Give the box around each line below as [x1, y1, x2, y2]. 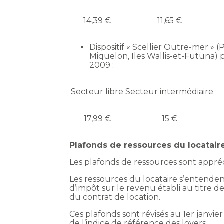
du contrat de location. [69, 192, 161, 202]
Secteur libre [71, 87, 124, 97]
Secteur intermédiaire [125, 87, 214, 97]
